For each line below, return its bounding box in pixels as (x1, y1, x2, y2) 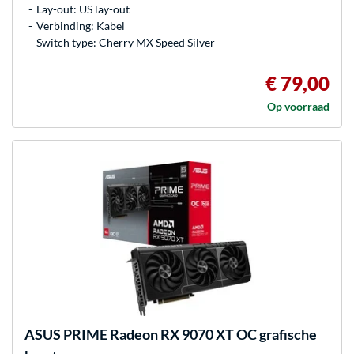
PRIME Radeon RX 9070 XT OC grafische (61, 326, 317, 344)
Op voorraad (267, 100, 330, 114)
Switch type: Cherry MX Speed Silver (36, 36, 215, 50)
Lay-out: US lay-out (36, 2, 130, 17)
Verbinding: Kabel (36, 19, 125, 33)
